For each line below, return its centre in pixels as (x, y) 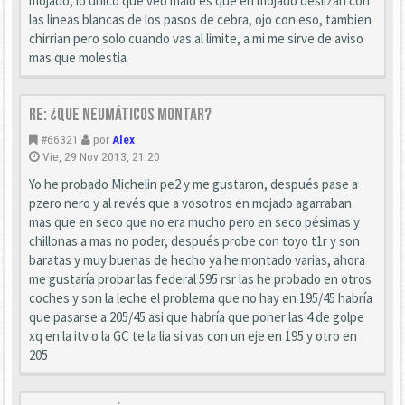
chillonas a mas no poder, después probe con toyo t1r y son (194, 241)
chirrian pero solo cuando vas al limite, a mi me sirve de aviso (196, 38)
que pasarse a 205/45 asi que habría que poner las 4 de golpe (197, 317)
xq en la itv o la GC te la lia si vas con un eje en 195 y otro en (193, 336)
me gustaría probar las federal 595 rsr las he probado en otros (200, 279)
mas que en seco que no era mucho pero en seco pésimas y (194, 222)
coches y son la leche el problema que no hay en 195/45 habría (201, 298)
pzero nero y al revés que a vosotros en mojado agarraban (190, 203)
